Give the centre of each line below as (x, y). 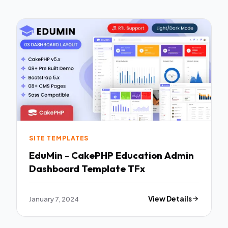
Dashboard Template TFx (87, 168)
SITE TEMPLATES (59, 138)
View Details (170, 198)
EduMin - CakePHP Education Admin (111, 155)
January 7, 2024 (54, 198)
